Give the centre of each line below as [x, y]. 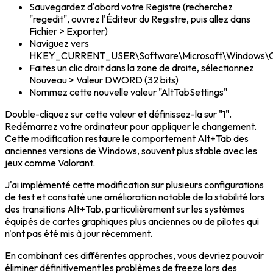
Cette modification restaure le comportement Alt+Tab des [127, 139]
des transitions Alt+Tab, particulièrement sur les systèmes [125, 209]
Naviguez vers [59, 44]
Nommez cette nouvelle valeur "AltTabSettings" [128, 92]
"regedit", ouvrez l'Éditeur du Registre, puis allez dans [140, 19]
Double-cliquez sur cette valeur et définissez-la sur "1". [118, 114]
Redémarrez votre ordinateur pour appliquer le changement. [131, 126]
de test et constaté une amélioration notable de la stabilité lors [135, 197]
